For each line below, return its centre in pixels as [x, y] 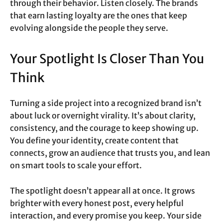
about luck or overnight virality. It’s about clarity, [103, 116]
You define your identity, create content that [94, 141]
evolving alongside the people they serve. [89, 28]
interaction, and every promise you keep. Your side [106, 216]
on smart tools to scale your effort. [76, 166]
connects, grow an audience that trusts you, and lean [110, 153]
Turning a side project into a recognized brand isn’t [106, 103]
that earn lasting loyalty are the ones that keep [99, 16]
